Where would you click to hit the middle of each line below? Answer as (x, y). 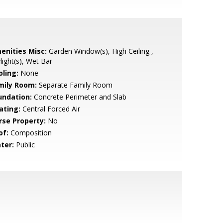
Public (24, 145)
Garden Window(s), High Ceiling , (100, 51)
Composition (30, 133)
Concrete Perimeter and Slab (79, 97)
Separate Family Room (74, 85)
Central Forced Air (50, 109)
